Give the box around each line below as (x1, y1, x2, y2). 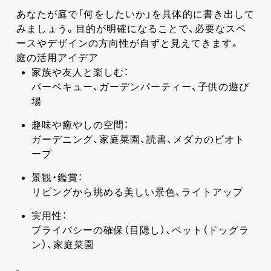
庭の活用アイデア (16, 53, 99, 64)
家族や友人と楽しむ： (31, 67, 129, 78)
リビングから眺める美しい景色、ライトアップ (31, 187, 243, 198)
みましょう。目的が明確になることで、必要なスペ (16, 24, 246, 34)
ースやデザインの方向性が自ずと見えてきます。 (16, 38, 240, 49)
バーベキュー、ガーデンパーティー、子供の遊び (31, 82, 249, 93)
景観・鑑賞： (31, 172, 83, 183)
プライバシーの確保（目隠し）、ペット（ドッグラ (31, 225, 249, 236)
